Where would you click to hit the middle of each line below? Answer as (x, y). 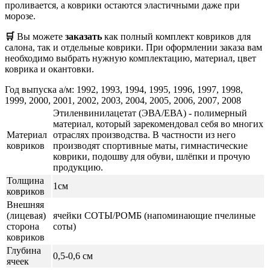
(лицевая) (26, 215)
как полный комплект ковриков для (176, 36)
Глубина (24, 250)
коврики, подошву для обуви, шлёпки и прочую (152, 156)
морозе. (20, 16)
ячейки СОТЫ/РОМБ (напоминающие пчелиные (154, 215)
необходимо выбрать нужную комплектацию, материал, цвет (130, 58)
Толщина (25, 180)
